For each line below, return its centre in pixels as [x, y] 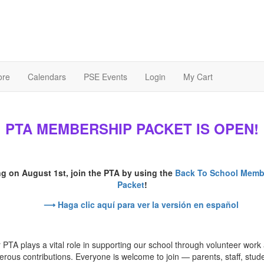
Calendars [47, 77]
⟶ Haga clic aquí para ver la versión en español [141, 205]
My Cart [198, 77]
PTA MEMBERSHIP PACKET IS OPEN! [132, 129]
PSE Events [105, 77]
